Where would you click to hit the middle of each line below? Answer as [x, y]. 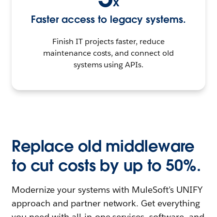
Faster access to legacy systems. [108, 20]
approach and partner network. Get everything [106, 203]
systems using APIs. [108, 65]
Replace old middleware [103, 146]
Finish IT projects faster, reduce [108, 42]
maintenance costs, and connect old [108, 53]
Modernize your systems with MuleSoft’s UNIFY [107, 190]
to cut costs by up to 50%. [106, 166]
